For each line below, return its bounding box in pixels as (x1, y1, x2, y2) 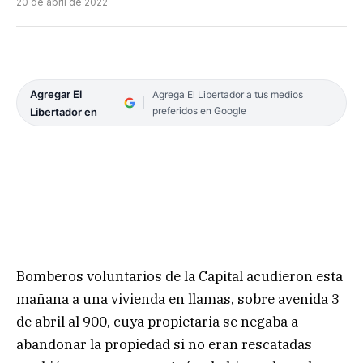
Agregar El (30, 87, 82, 100)
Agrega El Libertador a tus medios (152, 88, 303, 100)
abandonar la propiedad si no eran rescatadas (16, 335, 312, 354)
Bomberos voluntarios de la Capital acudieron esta (16, 267, 343, 286)
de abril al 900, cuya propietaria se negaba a (16, 313, 298, 331)
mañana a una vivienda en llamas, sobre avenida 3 (16, 290, 340, 309)
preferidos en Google (152, 104, 246, 117)
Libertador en (30, 105, 97, 118)
